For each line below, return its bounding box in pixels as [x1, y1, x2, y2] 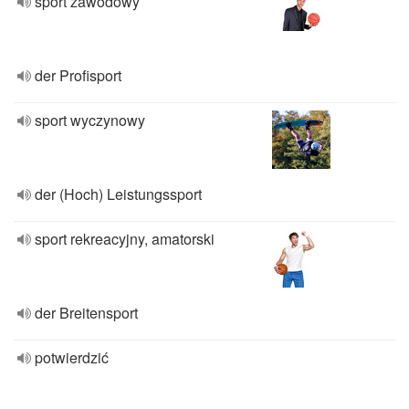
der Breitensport [35, 302, 138, 323]
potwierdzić [35, 347, 109, 368]
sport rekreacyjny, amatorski [35, 228, 215, 249]
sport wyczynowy [35, 110, 145, 131]
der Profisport [35, 65, 121, 86]
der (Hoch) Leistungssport [35, 184, 202, 204]
